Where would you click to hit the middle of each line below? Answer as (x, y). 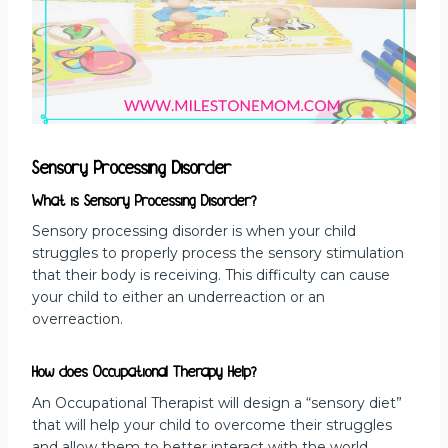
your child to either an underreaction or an (178, 297)
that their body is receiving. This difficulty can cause (211, 275)
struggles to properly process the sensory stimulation (218, 253)
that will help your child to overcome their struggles (212, 424)
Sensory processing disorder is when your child (194, 231)
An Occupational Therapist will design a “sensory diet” (217, 402)
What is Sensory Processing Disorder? (144, 200)
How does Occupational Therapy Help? (144, 372)
